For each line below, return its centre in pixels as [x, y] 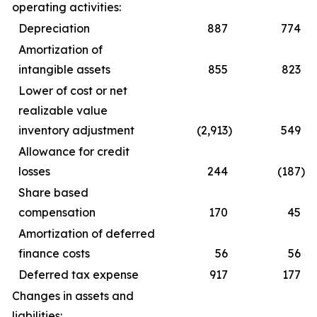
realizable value [63, 110]
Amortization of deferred [87, 234]
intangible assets [64, 69]
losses [34, 171]
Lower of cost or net [73, 91]
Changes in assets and [73, 296]
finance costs [54, 253]
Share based [53, 192]
